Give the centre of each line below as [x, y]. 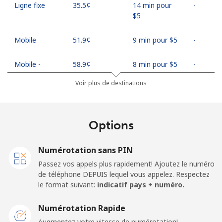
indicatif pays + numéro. [141, 184]
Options [111, 125]
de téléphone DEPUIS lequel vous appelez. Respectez [124, 174]
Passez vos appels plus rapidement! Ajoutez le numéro [126, 164]
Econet [26, 74]
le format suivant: [68, 184]
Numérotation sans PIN [85, 150]
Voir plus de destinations [111, 83]
